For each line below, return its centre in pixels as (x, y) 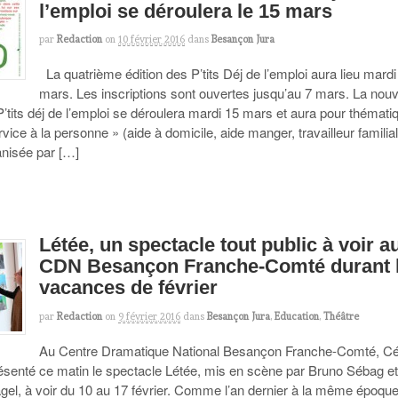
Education (297, 316)
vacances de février (129, 288)
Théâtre (342, 316)
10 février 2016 (152, 39)
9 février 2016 (150, 316)
